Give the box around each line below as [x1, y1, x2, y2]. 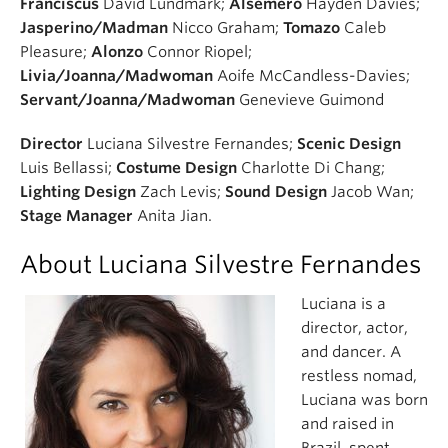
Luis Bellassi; [20, 158, 116, 177]
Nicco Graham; [168, 18, 283, 37]
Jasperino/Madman [20, 18, 168, 37]
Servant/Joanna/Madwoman [20, 90, 235, 109]
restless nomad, [301, 366, 417, 385]
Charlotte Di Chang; [241, 158, 385, 177]
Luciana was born [301, 390, 428, 409]
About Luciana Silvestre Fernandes [20, 249, 421, 279]
